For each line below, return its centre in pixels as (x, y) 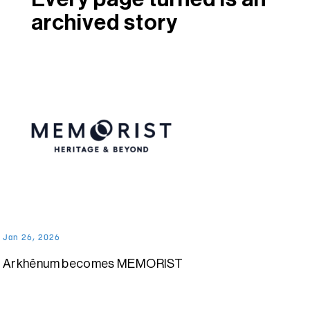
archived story (104, 22)
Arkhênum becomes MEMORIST (93, 264)
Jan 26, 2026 (31, 238)
